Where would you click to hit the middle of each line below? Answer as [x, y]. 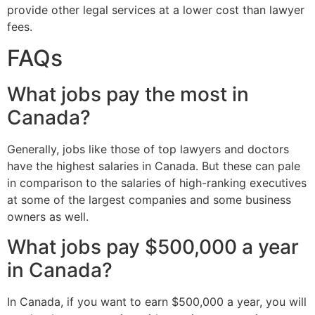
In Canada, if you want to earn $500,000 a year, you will [157, 301]
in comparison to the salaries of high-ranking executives [157, 183]
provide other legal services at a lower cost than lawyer [156, 9]
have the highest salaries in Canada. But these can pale [154, 166]
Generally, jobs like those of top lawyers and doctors [148, 149]
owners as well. [48, 217]
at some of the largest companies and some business [149, 200]
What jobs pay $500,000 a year [153, 246]
